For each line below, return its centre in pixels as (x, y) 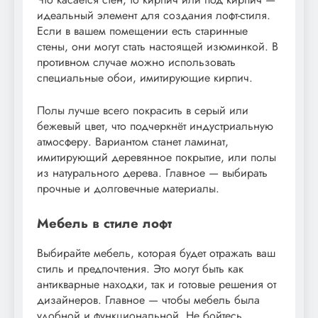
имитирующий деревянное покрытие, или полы (157, 157)
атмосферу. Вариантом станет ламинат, (133, 141)
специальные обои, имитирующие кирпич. (145, 77)
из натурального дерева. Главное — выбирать (152, 172)
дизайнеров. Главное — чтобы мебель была (148, 300)
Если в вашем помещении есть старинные (142, 31)
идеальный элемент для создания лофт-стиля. (154, 15)
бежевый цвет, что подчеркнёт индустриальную (155, 126)
